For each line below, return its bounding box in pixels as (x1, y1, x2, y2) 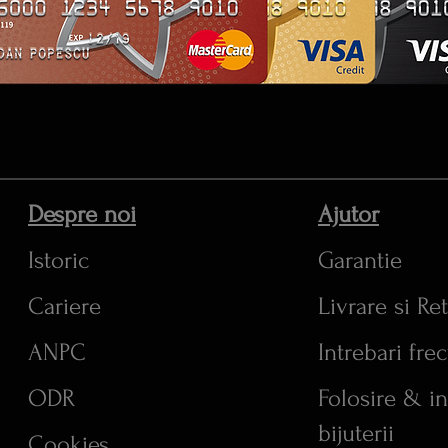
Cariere (28, 292, 101, 320)
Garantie (318, 246, 402, 274)
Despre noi (28, 200, 136, 228)
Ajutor (318, 200, 379, 228)
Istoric (28, 246, 89, 274)
